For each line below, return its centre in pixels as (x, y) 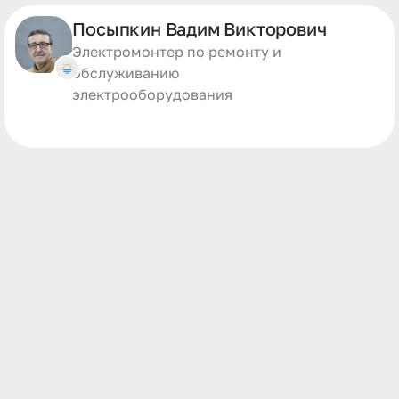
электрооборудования (153, 94)
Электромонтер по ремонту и (177, 52)
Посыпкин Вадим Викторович (199, 28)
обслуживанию (126, 73)
